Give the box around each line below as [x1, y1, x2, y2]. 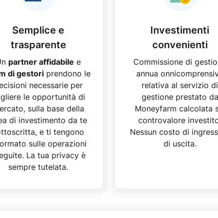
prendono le [43, 69, 91, 78]
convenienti [152, 39, 208, 51]
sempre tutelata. [8, 162, 68, 172]
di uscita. [163, 139, 197, 148]
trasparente [10, 39, 66, 51]
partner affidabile [8, 57, 74, 67]
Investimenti [150, 24, 209, 36]
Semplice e [12, 24, 64, 36]
